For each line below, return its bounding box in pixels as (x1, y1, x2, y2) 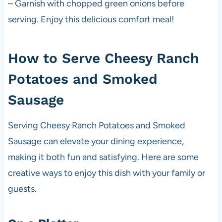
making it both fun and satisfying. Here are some (7, 151, 199, 163)
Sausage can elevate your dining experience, (7, 135, 184, 147)
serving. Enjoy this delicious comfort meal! (7, 13, 174, 25)
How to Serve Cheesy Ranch (7, 50, 199, 66)
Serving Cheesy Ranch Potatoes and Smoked (7, 119, 185, 131)
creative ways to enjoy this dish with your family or (7, 167, 205, 178)
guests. (7, 183, 37, 194)
